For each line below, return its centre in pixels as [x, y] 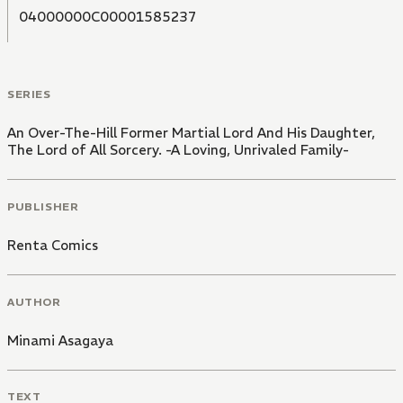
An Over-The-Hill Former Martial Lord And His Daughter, [191, 133]
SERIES [29, 94]
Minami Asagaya [60, 340]
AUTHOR [34, 301]
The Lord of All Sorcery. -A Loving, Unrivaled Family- [178, 150]
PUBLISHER [43, 206]
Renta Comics [53, 245]
